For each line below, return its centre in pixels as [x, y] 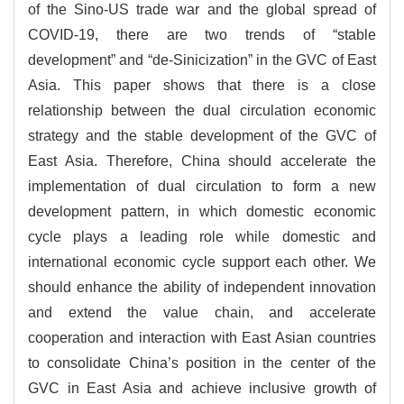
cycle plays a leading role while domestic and [202, 237]
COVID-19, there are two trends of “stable [202, 35]
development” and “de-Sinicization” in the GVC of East [202, 60]
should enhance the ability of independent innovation [202, 288]
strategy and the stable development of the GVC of [202, 136]
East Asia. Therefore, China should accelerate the [202, 161]
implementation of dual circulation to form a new [202, 187]
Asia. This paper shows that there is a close [202, 86]
